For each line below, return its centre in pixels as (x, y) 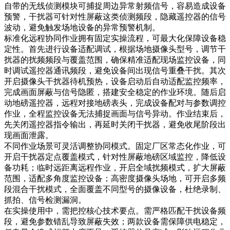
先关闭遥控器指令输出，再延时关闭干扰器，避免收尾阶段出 (115, 124)
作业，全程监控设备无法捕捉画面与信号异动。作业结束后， (115, 113)
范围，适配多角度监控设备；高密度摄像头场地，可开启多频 (115, 178)
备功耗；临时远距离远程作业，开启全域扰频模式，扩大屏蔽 (115, 167)
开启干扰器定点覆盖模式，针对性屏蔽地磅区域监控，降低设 (115, 157)
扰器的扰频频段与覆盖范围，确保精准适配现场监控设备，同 (115, 60)
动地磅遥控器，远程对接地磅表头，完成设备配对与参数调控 (115, 103)
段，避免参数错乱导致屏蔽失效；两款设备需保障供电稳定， (115, 221)
